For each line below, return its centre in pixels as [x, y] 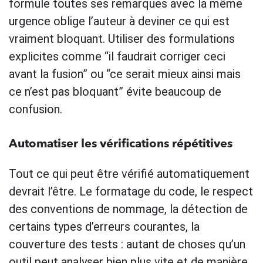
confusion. [36, 109]
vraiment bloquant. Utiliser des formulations [122, 38]
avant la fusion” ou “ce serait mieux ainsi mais [125, 74]
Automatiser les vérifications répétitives [121, 144]
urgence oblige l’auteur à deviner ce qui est [119, 21]
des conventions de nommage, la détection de [128, 209]
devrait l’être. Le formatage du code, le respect [131, 191]
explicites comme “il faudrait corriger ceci [117, 56]
